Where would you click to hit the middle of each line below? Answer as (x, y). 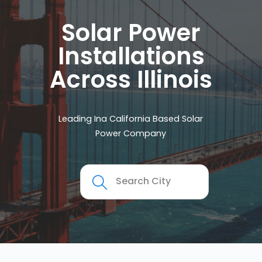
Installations (131, 56)
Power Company (131, 134)
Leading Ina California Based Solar (131, 119)
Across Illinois (131, 80)
